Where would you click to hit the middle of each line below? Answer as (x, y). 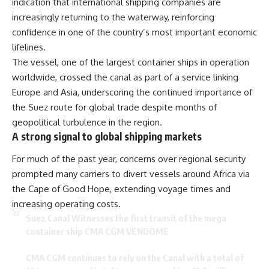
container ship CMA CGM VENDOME (97, 231)
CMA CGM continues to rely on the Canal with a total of (134, 258)
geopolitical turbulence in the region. (87, 122)
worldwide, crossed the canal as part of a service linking (125, 77)
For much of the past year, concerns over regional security (129, 159)
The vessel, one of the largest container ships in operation (131, 62)
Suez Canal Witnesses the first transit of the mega (126, 218)
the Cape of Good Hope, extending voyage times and (121, 189)
